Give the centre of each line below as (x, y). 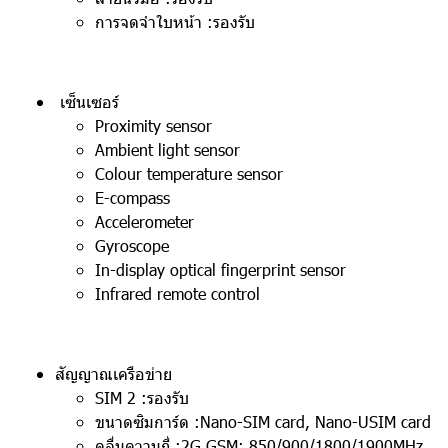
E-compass (132, 197)
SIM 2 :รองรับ (142, 397)
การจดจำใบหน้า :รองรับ (175, 21)
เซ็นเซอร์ (87, 101)
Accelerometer (144, 221)
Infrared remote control (177, 293)
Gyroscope (132, 245)
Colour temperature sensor (189, 173)
